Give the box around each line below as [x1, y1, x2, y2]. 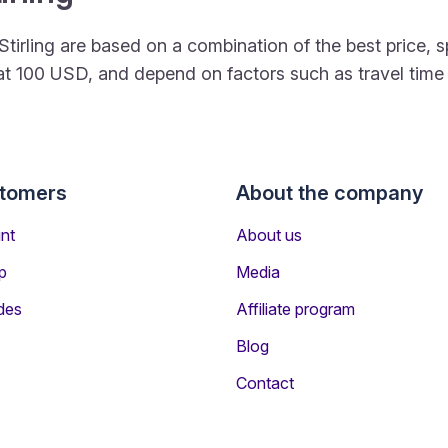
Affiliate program [236, 299, 355, 319]
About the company [236, 181, 423, 205]
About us [236, 225, 302, 245]
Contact [236, 373, 294, 393]
